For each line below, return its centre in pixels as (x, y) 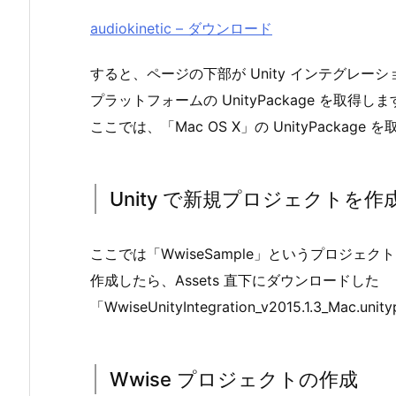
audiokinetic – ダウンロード (181, 29)
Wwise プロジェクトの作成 (234, 379)
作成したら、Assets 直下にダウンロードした (235, 280)
